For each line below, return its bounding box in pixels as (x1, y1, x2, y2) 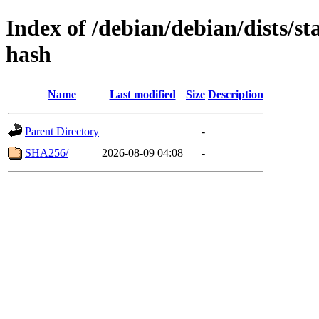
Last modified (109, 88, 176, 100)
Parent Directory (25, 125, 99, 137)
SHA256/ (25, 146, 68, 159)
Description (208, 88, 263, 100)
